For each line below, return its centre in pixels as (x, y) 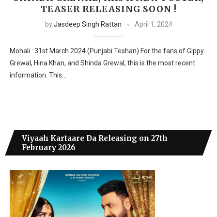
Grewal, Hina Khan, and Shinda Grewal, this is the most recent (102, 63)
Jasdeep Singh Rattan (87, 24)
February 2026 (49, 147)
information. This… (38, 75)
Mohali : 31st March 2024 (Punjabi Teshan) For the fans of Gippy (107, 51)
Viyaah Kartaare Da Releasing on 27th (95, 138)
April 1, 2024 (153, 24)
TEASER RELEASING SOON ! (108, 9)
